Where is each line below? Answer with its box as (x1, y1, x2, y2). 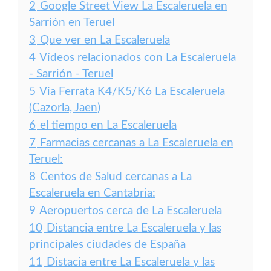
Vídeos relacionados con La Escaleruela (39, 52, 236, 64)
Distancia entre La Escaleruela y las (47, 223, 221, 234)
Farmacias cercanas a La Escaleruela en (40, 137, 233, 149)
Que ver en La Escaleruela (40, 34, 170, 46)
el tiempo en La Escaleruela (40, 120, 177, 131)
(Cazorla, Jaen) (29, 102, 100, 114)
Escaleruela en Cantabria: (29, 188, 155, 199)
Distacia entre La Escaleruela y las (47, 256, 215, 268)
